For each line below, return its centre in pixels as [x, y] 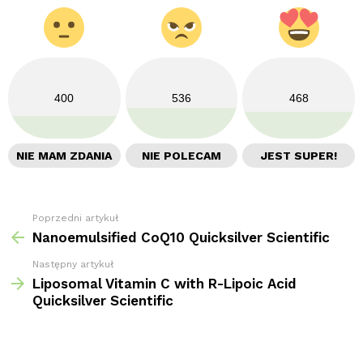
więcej [25, 235]
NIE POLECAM [181, 155]
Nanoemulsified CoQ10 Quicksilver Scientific [181, 237]
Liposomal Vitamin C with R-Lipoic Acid [164, 283]
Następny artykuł [73, 264]
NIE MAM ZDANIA [64, 155]
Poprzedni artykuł [75, 218]
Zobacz [29, 219]
